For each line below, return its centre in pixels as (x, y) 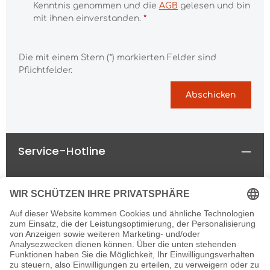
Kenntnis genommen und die (96, 6)
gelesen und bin (214, 6)
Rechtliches (50, 187)
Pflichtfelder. (46, 70)
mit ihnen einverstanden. (88, 18)
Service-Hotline (62, 151)
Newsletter (49, 258)
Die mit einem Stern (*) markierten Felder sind (118, 58)
